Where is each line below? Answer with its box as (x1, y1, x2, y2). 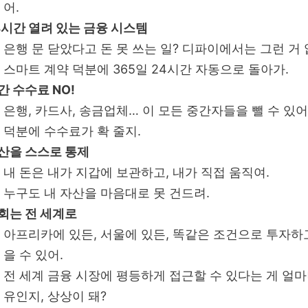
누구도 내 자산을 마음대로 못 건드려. (3, 185, 210, 200)
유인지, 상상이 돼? (3, 288, 107, 303)
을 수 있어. (3, 247, 63, 262)
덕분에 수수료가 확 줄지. (3, 123, 141, 138)
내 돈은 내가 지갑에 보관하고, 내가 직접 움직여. (3, 164, 269, 179)
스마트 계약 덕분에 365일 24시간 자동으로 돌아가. (3, 61, 289, 76)
